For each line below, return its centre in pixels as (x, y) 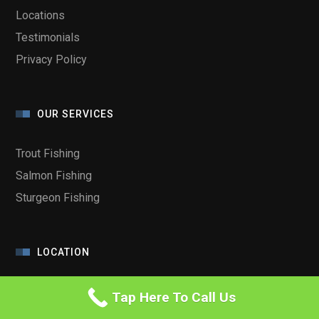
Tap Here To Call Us (174, 297)
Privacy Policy (52, 59)
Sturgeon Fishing (58, 197)
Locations (41, 15)
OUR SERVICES (76, 114)
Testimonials (48, 37)
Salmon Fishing (54, 175)
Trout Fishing (48, 153)
